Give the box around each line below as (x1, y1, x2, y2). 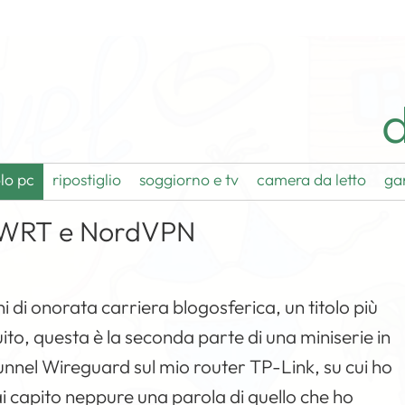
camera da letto (257, 169, 367, 190)
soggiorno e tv (139, 169, 240, 190)
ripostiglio (52, 169, 122, 190)
